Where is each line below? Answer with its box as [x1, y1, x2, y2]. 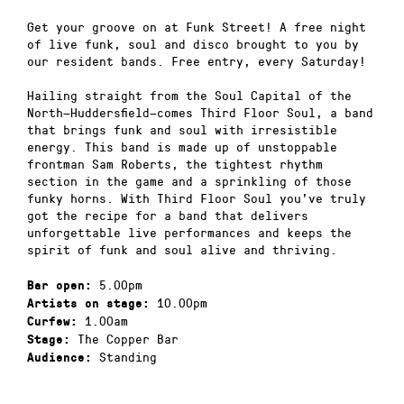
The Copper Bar [70, 329, 179, 347]
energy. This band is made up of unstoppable [27, 138, 337, 156]
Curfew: [27, 314, 78, 328]
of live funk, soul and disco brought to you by [27, 34, 359, 52]
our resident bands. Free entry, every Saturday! [27, 51, 366, 69]
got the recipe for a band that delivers [27, 207, 308, 225]
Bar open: [27, 278, 92, 292]
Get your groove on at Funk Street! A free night [27, 17, 366, 35]
